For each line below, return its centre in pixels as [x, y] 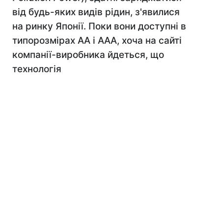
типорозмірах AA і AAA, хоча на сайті [97, 41]
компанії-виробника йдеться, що [88, 55]
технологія [37, 69]
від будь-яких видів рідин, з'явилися [96, 12]
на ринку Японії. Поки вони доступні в [99, 26]
